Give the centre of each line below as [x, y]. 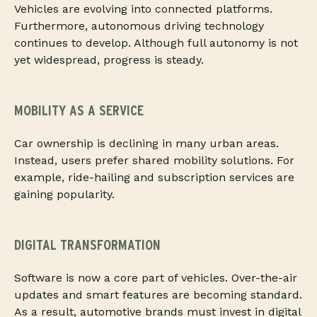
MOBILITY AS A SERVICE [79, 111]
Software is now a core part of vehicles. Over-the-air [156, 278]
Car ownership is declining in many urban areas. [146, 144]
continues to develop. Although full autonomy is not [156, 43]
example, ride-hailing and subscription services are [154, 178]
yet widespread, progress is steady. [109, 60]
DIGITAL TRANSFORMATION [87, 245]
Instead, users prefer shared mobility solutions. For [154, 161]
